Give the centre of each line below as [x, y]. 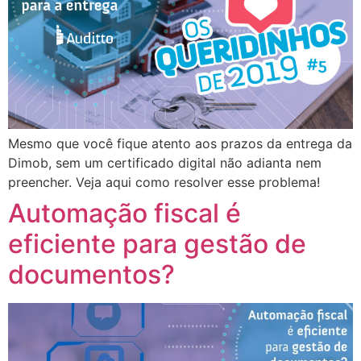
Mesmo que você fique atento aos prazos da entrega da [180, 144]
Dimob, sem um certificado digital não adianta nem [165, 163]
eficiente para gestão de [157, 244]
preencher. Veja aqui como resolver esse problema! [164, 183]
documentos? [91, 275]
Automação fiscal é [124, 214]
